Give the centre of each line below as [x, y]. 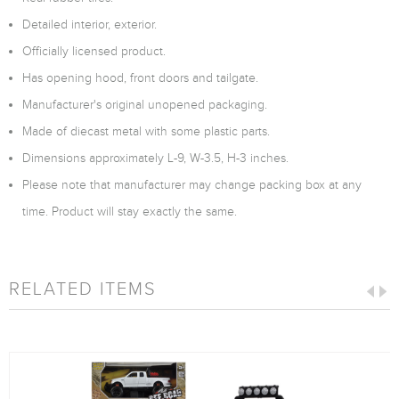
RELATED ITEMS [83, 289]
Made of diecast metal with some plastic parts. [146, 131]
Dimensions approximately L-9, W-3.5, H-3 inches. [155, 158]
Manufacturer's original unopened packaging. [145, 105]
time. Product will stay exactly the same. [130, 212]
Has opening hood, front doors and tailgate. [140, 78]
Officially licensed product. [94, 51]
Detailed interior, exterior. [90, 24]
